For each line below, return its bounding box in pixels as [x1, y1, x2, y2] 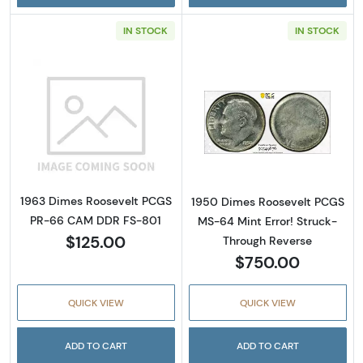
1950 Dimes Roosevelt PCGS [190, 194, 344, 210]
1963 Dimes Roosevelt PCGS [19, 194, 172, 209]
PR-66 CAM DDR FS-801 [30, 213, 162, 228]
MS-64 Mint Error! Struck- [198, 214, 338, 229]
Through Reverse [223, 233, 313, 249]
